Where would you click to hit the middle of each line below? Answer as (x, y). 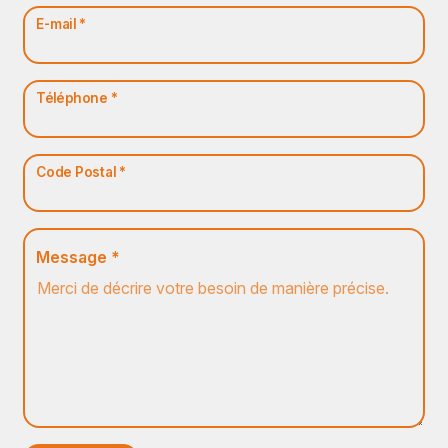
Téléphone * (77, 98)
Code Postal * (82, 172)
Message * (78, 257)
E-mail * (62, 24)
